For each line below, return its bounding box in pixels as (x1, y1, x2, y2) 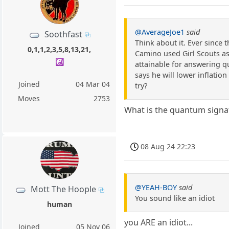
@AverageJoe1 (135, 27, 185, 37)
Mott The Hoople (30, 184, 96, 195)
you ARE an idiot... (124, 216, 193, 228)
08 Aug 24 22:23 (141, 141, 196, 151)
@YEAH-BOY (135, 182, 177, 192)
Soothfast (44, 28, 82, 40)
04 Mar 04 (76, 79, 110, 89)
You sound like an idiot (135, 193, 215, 203)
